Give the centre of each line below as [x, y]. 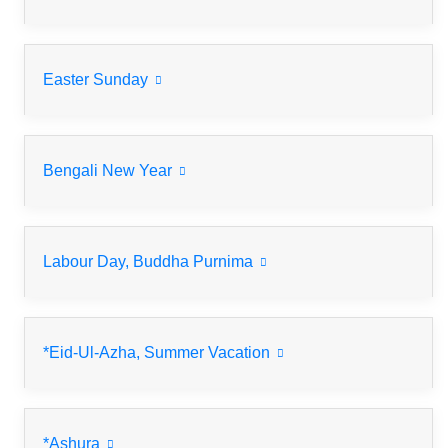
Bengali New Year [109, 171]
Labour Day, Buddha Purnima [195, 262]
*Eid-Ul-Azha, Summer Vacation [158, 353]
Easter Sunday [97, 80]
